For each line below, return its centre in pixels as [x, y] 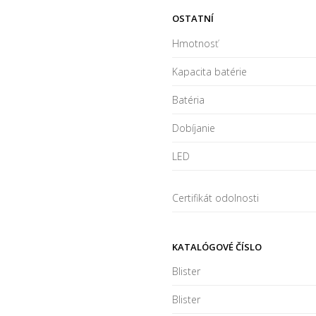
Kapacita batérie [209, 71]
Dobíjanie [194, 128]
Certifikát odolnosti [215, 197]
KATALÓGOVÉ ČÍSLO [217, 247]
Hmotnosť [195, 43]
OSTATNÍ [193, 19]
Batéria [188, 99]
